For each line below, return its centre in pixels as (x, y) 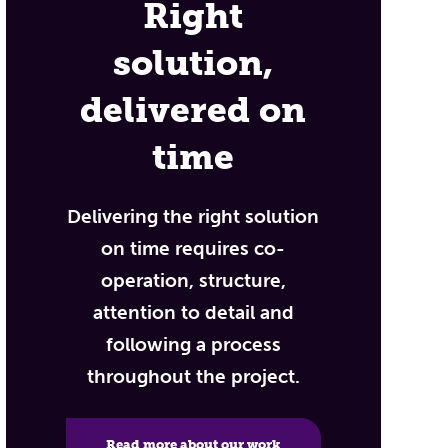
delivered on (193, 110)
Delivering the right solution (193, 216)
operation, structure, (193, 280)
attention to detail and (193, 312)
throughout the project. (193, 376)
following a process (193, 344)
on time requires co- (193, 248)
